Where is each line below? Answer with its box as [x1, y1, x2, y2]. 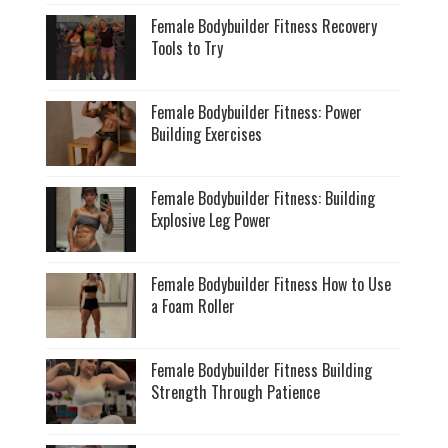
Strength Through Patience [151, 379, 321, 404]
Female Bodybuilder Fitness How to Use [151, 271, 392, 296]
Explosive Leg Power [151, 207, 272, 232]
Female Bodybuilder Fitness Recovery [151, 13, 378, 38]
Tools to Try [151, 35, 224, 60]
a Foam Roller [151, 293, 236, 318]
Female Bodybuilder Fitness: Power [151, 99, 363, 124]
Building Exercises [151, 121, 263, 146]
